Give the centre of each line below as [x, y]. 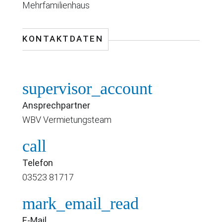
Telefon [38, 163]
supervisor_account [87, 88]
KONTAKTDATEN [63, 38]
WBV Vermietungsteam [67, 119]
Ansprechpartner [56, 105]
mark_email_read [81, 203]
